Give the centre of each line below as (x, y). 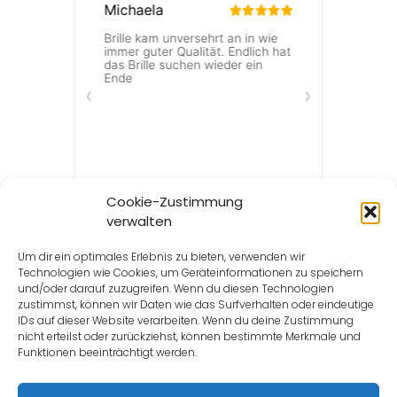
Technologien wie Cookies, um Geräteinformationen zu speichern (191, 272)
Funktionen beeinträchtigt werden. (107, 352)
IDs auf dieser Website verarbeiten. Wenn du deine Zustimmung (186, 320)
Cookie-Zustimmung (175, 202)
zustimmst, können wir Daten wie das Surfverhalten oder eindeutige (196, 304)
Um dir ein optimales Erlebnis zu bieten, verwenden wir (161, 257)
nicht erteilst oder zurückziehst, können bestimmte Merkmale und (189, 336)
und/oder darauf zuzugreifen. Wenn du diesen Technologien (176, 288)
